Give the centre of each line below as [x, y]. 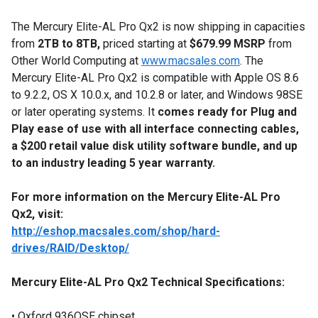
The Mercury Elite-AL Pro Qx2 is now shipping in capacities [158, 27]
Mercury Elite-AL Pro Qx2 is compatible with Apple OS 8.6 [155, 78]
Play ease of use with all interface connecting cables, [155, 129]
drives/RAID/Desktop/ [70, 248]
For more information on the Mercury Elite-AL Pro [146, 197]
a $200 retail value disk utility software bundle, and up [154, 146]
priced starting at [146, 44]
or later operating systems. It [84, 112]
